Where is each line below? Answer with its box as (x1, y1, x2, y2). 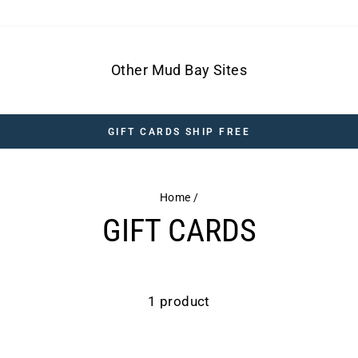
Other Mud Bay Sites (110, 62, 248, 78)
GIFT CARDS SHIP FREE (107, 126, 251, 137)
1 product (148, 292, 210, 309)
